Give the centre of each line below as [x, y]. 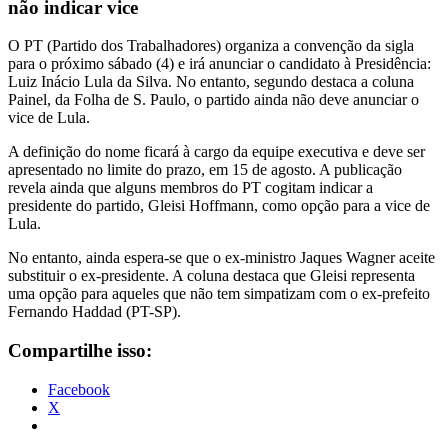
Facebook [79, 389]
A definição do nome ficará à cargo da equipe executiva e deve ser [216, 152]
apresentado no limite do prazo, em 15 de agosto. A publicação [205, 170]
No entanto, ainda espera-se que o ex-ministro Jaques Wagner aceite [221, 258]
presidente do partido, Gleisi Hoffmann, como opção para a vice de [219, 206]
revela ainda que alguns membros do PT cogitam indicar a [190, 188]
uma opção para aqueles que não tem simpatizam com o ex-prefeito [219, 294]
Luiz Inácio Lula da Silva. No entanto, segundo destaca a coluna [211, 82]
